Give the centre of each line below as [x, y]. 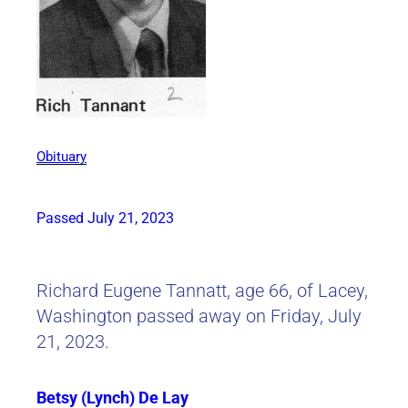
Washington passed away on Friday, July [199, 316]
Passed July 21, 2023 [105, 218]
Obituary [61, 157]
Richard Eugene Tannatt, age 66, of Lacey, [202, 291]
